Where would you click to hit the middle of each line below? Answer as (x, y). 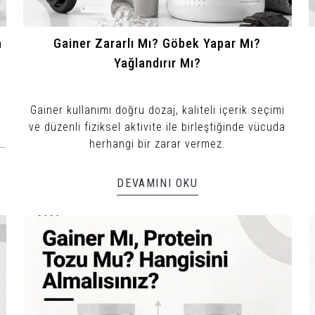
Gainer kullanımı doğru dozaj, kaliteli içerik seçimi (157, 110)
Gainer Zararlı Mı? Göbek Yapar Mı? (157, 43)
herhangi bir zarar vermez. (157, 143)
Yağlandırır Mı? (157, 63)
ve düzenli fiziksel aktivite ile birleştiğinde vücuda (157, 127)
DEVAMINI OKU (157, 183)
